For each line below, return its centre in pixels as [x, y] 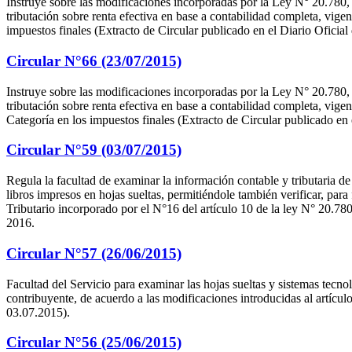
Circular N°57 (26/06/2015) [94, 253]
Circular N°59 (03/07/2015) [94, 150]
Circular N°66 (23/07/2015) [94, 60]
